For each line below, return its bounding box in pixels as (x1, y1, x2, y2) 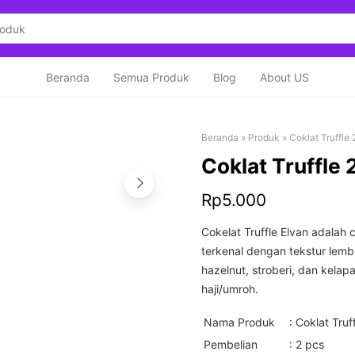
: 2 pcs (289, 338, 324, 351)
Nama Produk (204, 315, 275, 329)
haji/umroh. (201, 282, 258, 296)
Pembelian (204, 338, 258, 351)
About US (260, 71, 309, 84)
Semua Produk (113, 71, 189, 84)
